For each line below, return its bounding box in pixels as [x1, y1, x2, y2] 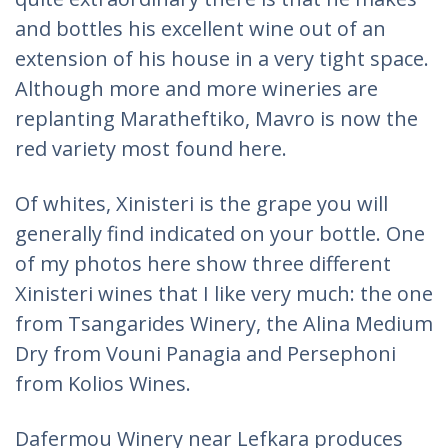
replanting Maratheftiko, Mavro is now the [15, 105, 418, 132]
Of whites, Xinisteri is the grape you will [15, 190, 388, 217]
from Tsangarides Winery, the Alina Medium [15, 310, 433, 337]
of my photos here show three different [15, 250, 391, 277]
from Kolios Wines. [15, 370, 191, 397]
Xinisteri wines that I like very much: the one [15, 280, 433, 307]
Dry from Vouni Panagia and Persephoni [15, 340, 396, 367]
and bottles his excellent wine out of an [15, 15, 386, 42]
